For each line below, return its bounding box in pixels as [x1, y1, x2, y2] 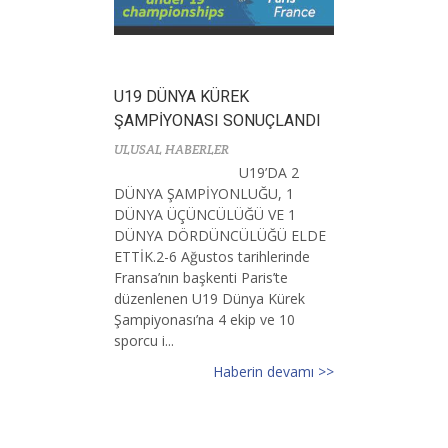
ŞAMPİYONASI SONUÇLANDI [114, 111, 321, 131]
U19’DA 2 [239, 163, 299, 183]
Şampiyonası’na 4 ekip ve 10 [114, 310, 295, 330]
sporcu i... [114, 331, 174, 351]
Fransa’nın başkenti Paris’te [114, 268, 288, 288]
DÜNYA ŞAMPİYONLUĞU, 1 [114, 184, 294, 204]
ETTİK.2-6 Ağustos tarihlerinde [114, 247, 310, 267]
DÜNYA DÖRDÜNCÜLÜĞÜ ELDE [114, 226, 326, 246]
